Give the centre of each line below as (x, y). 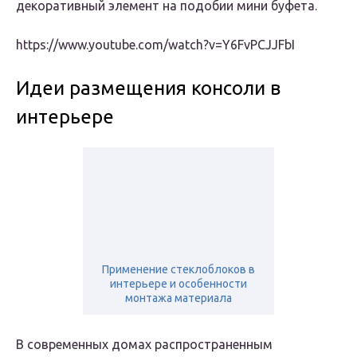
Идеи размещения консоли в (148, 88)
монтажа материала (178, 298)
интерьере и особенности (178, 284)
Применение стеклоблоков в (178, 270)
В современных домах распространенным (144, 345)
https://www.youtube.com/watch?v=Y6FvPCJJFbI (155, 45)
